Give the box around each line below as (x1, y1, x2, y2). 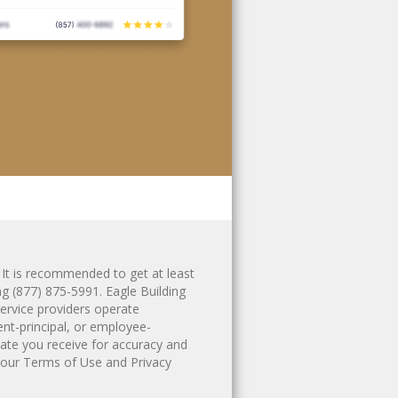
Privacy (131, 354, 171, 370)
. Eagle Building (99, 283, 186, 299)
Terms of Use (23, 354, 102, 370)
